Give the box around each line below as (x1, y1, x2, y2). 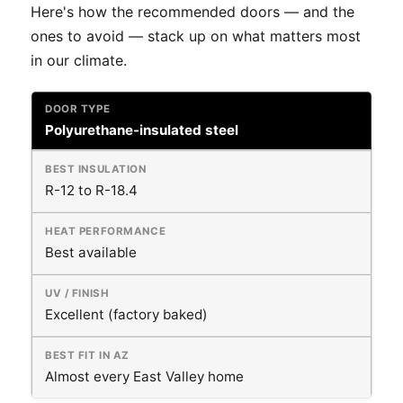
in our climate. (31, 50, 127, 69)
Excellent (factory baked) (45, 305, 208, 323)
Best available (45, 243, 137, 261)
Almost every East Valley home (45, 367, 244, 385)
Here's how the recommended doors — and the (31, 2, 354, 21)
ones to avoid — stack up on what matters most (31, 26, 361, 45)
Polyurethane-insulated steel (45, 121, 238, 139)
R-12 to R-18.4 (45, 181, 138, 199)
